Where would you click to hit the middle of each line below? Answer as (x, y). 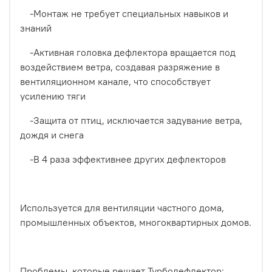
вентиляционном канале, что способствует (115, 82)
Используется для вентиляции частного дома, (122, 208)
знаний (36, 28)
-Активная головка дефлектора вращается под (128, 53)
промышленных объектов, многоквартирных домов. (136, 223)
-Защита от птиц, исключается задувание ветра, (131, 121)
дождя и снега (52, 135)
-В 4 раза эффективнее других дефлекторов (123, 159)
